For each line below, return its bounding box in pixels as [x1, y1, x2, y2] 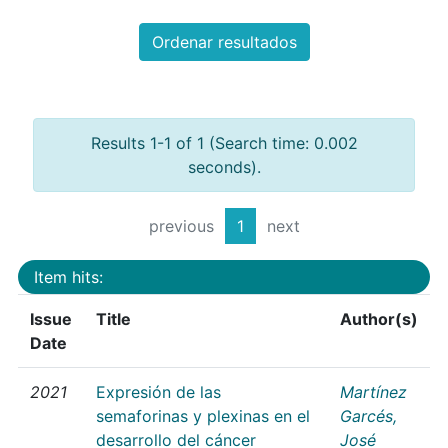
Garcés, [340, 405, 397, 426]
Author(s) [340, 308, 418, 329]
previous [148, 216, 214, 237]
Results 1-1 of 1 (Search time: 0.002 [90, 133, 358, 154]
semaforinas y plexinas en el [96, 405, 310, 426]
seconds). [187, 157, 261, 178]
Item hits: [34, 266, 103, 287]
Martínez [340, 381, 407, 402]
